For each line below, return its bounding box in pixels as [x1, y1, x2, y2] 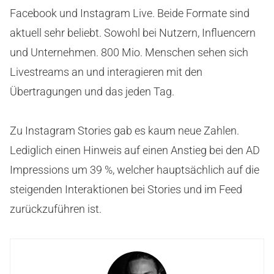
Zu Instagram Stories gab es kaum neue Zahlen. [10, 124, 239, 137]
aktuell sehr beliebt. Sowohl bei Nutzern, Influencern [10, 26, 256, 39]
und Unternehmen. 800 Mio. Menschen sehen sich [10, 45, 248, 59]
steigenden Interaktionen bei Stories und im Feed [10, 182, 242, 196]
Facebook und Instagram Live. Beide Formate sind [10, 6, 250, 20]
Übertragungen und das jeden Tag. [10, 84, 174, 98]
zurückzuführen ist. [10, 202, 102, 215]
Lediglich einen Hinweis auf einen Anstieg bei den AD [10, 143, 260, 157]
